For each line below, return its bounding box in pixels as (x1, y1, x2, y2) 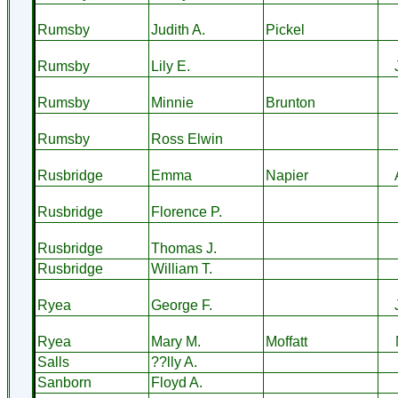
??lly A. (150, 354, 197, 370)
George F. (150, 298, 212, 313)
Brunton (265, 95, 315, 110)
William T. (150, 261, 212, 276)
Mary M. (150, 334, 201, 349)
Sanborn (36, 375, 92, 390)
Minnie (150, 95, 194, 110)
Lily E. (150, 59, 190, 74)
